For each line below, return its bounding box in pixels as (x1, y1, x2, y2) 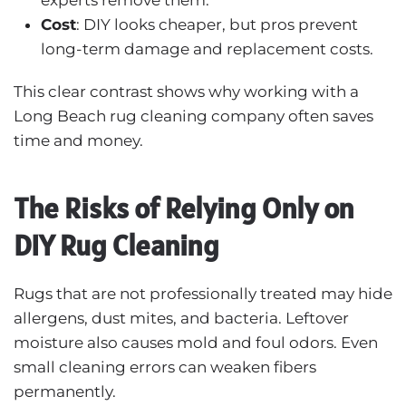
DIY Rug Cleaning (14, 226, 219, 264)
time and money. (14, 130, 143, 150)
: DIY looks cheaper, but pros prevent (76, 14, 358, 34)
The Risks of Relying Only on (14, 188, 354, 227)
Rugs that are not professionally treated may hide (14, 284, 392, 303)
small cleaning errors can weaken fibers (14, 357, 316, 376)
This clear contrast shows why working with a (14, 82, 359, 101)
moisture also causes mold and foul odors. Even (14, 333, 378, 352)
